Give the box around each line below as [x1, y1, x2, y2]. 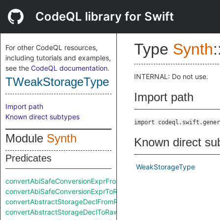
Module [5, 132, 47, 145]
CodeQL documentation [31, 64, 108, 72]
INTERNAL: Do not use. [134, 72, 208, 81]
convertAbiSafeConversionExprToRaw [5, 187, 127, 195]
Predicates [5, 153, 52, 164]
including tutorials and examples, [5, 54, 111, 62]
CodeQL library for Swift [35, 9, 174, 24]
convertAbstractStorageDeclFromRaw [5, 197, 127, 206]
